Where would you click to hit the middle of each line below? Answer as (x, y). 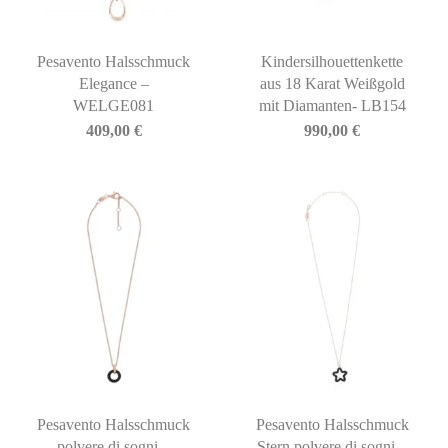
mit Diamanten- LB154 (332, 106)
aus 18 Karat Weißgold (332, 84)
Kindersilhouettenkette (332, 62)
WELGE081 (114, 106)
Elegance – (113, 84)
